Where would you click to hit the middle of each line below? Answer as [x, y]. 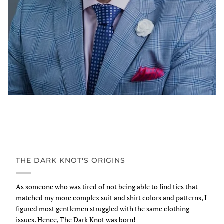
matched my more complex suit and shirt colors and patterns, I [111, 197]
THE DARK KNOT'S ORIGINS [71, 160]
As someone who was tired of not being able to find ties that [107, 186]
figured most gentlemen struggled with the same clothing [103, 208]
